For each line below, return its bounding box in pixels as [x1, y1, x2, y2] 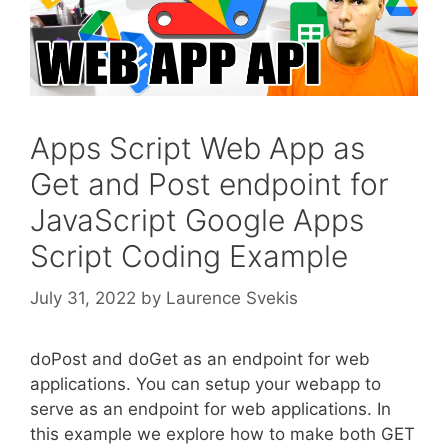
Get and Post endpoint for [30, 166, 389, 203]
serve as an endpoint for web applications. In [30, 398, 391, 419]
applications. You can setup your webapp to [30, 373, 381, 394]
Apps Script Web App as [30, 130, 365, 167]
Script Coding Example [30, 238, 348, 275]
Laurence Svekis [166, 287, 298, 308]
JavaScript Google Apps [30, 202, 364, 239]
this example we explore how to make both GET [30, 423, 415, 444]
